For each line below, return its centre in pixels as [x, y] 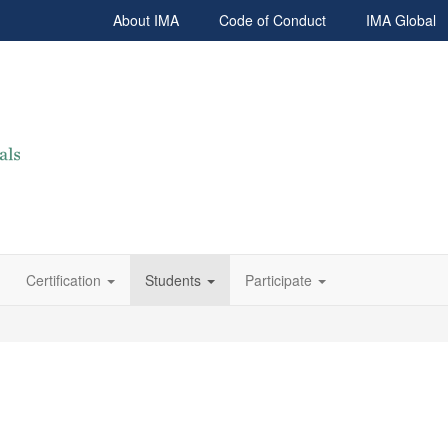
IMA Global [401, 20]
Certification [63, 280]
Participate [278, 280]
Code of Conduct [272, 20]
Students [173, 280]
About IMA [146, 20]
